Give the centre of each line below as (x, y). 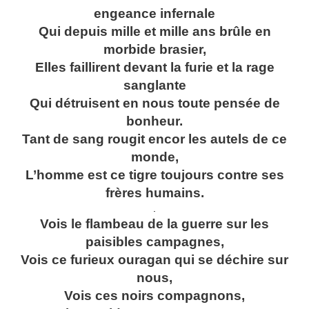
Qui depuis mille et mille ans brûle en (154, 32)
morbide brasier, (154, 50)
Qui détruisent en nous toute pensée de (154, 103)
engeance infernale (154, 14)
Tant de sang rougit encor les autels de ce (154, 139)
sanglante (154, 86)
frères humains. (154, 193)
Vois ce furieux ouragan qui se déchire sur (154, 260)
